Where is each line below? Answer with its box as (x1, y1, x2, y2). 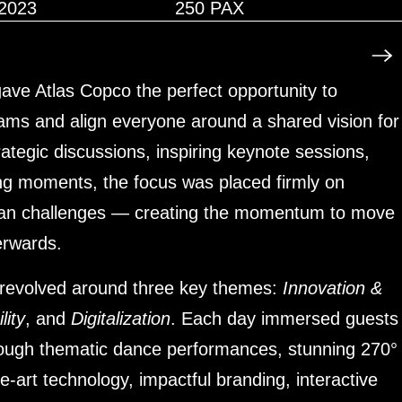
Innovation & (283, 278, 382, 298)
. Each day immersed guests (170, 309, 398, 328)
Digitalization (71, 309, 170, 328)
